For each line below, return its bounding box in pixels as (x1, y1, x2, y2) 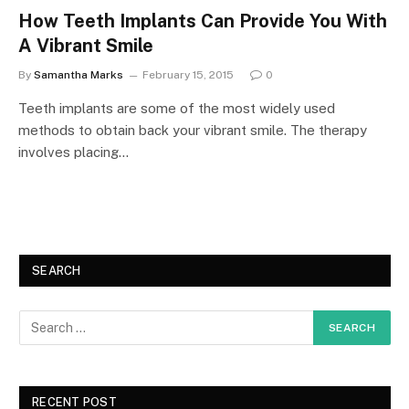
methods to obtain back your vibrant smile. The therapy (18, 121, 367, 138)
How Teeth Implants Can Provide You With (18, 9, 387, 32)
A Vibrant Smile (18, 34, 153, 57)
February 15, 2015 (142, 68, 234, 81)
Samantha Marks (34, 68, 123, 81)
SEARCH (32, 263, 81, 278)
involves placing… (18, 143, 129, 160)
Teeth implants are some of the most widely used (18, 100, 335, 116)
